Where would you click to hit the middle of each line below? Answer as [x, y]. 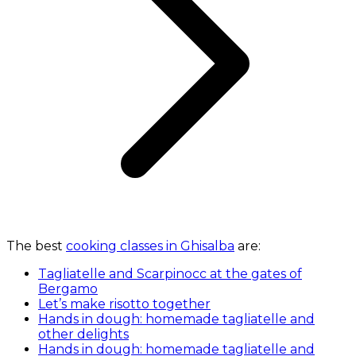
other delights [83, 335]
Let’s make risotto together [124, 304]
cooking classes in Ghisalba [150, 246]
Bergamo [68, 289]
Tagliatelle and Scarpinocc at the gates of [170, 274]
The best [36, 246]
